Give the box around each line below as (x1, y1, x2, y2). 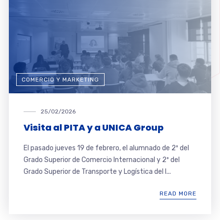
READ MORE (160, 190, 197, 197)
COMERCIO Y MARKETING (21, 76, 99, 83)
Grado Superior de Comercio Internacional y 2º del (23, 155, 180, 164)
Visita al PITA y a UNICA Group (23, 121, 164, 134)
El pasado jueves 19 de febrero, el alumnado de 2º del (23, 143, 189, 152)
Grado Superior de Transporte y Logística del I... (23, 167, 171, 176)
